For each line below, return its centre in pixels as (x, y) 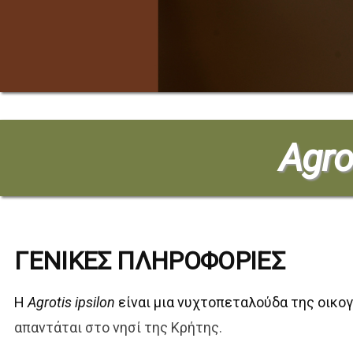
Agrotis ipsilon (73, 303)
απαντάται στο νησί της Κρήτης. (119, 328)
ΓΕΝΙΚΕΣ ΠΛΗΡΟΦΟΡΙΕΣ (150, 261)
